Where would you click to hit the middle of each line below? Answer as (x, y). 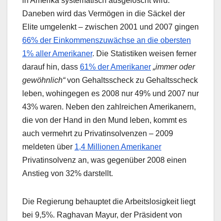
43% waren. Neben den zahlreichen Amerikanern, (109, 107)
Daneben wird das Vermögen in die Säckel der (104, 14)
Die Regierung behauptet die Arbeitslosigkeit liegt (109, 202)
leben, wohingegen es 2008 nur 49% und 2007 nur (110, 94)
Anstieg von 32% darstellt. (68, 174)
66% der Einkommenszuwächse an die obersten (107, 40)
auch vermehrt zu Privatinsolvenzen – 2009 (98, 134)
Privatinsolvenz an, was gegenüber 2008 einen (104, 160)
